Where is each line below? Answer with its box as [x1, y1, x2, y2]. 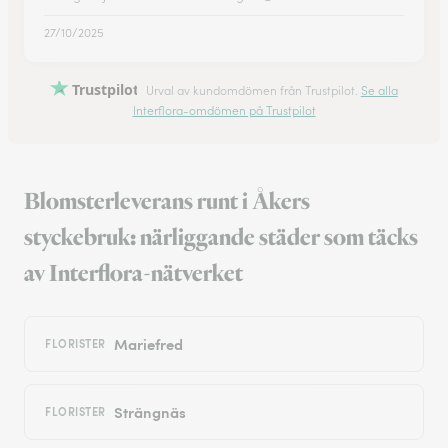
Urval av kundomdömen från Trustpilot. [142, 82, 361, 98]
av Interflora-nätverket [24, 258, 243, 291]
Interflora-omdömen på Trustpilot [132, 103, 316, 119]
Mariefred [113, 333, 183, 355]
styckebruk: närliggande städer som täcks [24, 222, 418, 255]
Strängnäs [113, 401, 186, 423]
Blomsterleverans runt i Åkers [24, 186, 310, 219]
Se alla [360, 82, 398, 98]
